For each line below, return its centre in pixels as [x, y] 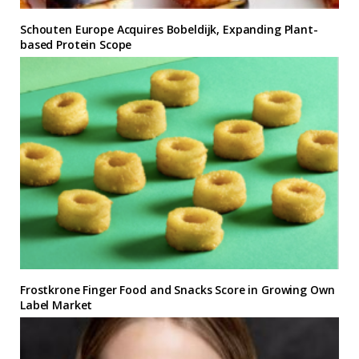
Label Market [56, 305]
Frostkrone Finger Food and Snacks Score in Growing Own [177, 290]
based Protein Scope [76, 45]
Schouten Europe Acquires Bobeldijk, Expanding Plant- [169, 30]
